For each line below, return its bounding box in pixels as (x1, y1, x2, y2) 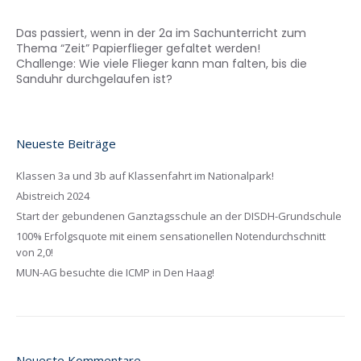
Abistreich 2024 (16, 189, 89, 204)
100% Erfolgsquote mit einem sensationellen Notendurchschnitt (16, 229, 326, 244)
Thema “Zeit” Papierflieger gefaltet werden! (16, 40, 260, 57)
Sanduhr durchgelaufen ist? (16, 71, 176, 88)
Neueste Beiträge (16, 135, 116, 152)
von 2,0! (16, 245, 53, 260)
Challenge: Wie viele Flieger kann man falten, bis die (16, 56, 307, 73)
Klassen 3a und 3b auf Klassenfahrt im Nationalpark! (16, 168, 274, 184)
